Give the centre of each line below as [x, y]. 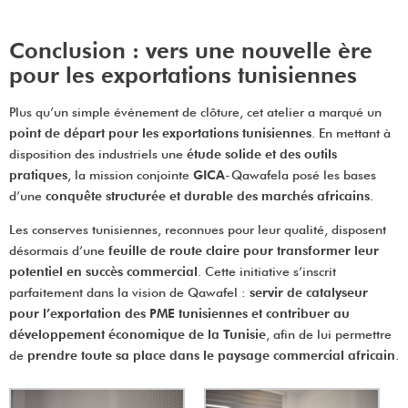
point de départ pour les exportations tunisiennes [160, 133]
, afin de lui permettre [329, 334]
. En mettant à [351, 133]
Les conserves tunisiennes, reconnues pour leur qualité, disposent [198, 229]
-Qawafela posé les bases [301, 174]
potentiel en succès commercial [103, 271]
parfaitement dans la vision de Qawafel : [129, 292]
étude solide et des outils [262, 153]
